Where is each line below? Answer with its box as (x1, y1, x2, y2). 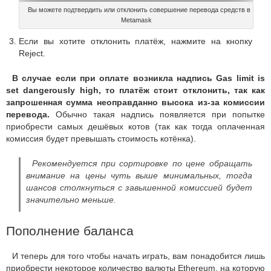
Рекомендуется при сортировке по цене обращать (32, 158, 252, 168)
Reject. (19, 48, 45, 58)
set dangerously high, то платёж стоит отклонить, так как (6, 85, 265, 95)
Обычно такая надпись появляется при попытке (50, 109, 265, 119)
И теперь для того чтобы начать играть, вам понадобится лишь (12, 250, 265, 261)
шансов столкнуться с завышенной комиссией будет (26, 182, 252, 192)
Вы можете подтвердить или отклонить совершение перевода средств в (28, 5, 250, 13)
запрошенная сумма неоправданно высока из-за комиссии (6, 97, 265, 107)
